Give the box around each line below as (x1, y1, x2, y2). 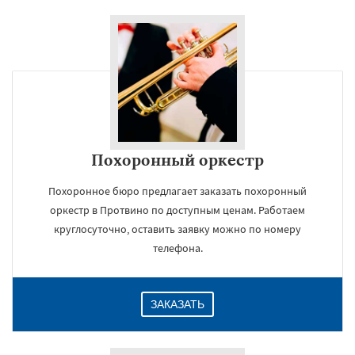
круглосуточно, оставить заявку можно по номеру (54, 222, 301, 236)
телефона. (152, 241, 203, 255)
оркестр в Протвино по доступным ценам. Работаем (50, 203, 305, 217)
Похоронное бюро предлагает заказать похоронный (48, 184, 307, 198)
